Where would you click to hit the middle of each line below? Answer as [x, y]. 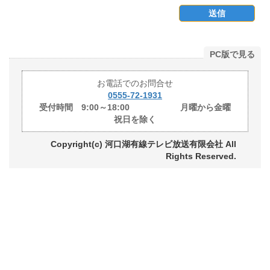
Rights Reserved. [201, 156]
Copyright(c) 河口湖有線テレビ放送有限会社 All [144, 144]
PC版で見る [232, 54]
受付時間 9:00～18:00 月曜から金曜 [135, 107]
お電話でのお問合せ [135, 83]
